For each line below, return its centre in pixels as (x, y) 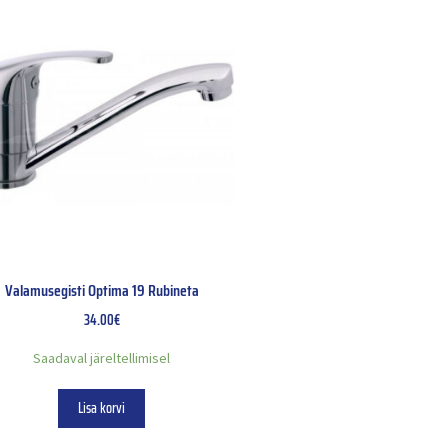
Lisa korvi (101, 408)
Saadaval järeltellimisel (101, 357)
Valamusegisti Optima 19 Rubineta (101, 291)
